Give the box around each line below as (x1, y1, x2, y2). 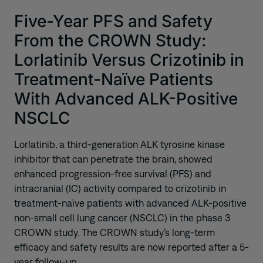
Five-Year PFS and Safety (14, 11, 213, 31)
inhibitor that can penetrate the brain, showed (14, 153, 213, 165)
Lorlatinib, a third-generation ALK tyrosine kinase (14, 138, 225, 150)
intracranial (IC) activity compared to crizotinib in (14, 182, 226, 194)
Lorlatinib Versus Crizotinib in (14, 49, 244, 70)
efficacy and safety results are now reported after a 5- (14, 241, 249, 253)
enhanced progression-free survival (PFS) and (14, 167, 211, 180)
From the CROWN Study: (14, 30, 206, 50)
